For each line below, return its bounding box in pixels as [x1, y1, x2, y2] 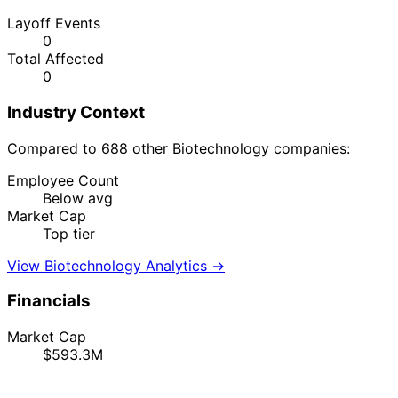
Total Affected [7, 50, 104, 68]
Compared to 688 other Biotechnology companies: [7, 139, 350, 157]
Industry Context [7, 101, 145, 123]
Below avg [43, 188, 113, 207]
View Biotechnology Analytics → [7, 256, 225, 275]
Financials [7, 291, 91, 312]
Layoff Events [7, 14, 100, 33]
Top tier [43, 224, 95, 243]
